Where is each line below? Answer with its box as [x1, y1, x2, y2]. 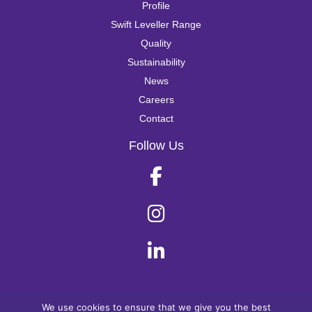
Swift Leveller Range [111, 19, 201, 31]
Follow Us [128, 139, 184, 153]
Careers [138, 94, 174, 106]
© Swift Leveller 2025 [109, 299, 203, 311]
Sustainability [127, 56, 185, 68]
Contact [139, 113, 173, 125]
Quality [141, 38, 171, 49]
